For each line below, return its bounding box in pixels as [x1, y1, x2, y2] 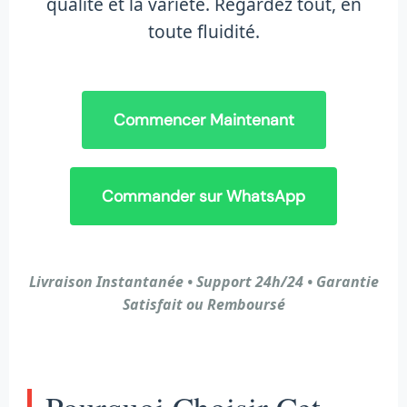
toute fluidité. [147, 18, 260, 44]
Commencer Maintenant [113, 109, 294, 130]
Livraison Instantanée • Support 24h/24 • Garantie [28, 271, 379, 292]
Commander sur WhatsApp [102, 185, 305, 206]
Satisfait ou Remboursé [122, 293, 285, 314]
